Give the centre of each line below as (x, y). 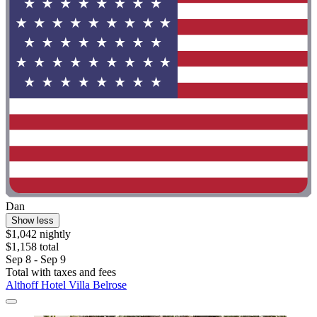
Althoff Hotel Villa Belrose (66, 285)
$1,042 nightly (38, 234)
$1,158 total (32, 247)
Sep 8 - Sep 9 (36, 260)
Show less (33, 221)
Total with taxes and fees (61, 272)
